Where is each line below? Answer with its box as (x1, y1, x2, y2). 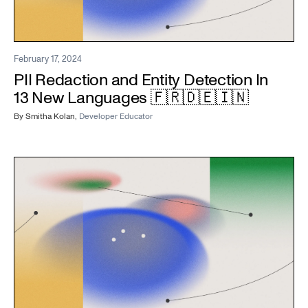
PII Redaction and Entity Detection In (14, 68, 269, 91)
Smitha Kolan (25, 110, 75, 122)
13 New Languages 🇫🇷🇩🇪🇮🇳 (14, 86, 249, 109)
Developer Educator (79, 110, 153, 122)
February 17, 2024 (14, 52, 82, 65)
